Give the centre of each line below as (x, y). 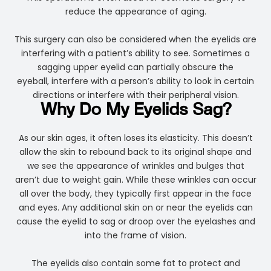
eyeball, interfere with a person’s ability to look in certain (135, 81)
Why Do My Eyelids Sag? (135, 111)
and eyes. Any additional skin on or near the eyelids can (135, 208)
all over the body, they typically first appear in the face (135, 194)
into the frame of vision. (135, 236)
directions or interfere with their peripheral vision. (135, 95)
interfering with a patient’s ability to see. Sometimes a (135, 54)
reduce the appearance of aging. (135, 12)
